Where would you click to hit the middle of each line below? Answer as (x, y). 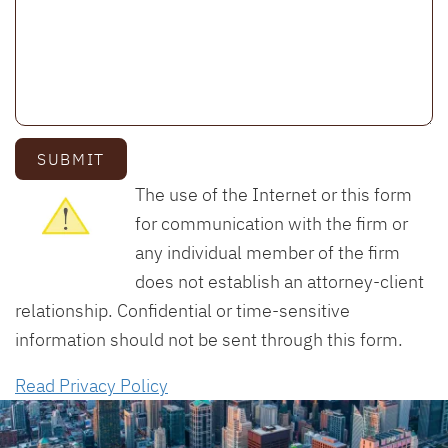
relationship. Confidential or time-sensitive (182, 309)
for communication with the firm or (271, 222)
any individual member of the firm (267, 251)
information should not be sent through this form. (209, 338)
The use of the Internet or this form (273, 193)
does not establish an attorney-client (279, 280)
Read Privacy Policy (91, 385)
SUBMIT (71, 158)
